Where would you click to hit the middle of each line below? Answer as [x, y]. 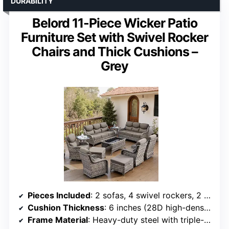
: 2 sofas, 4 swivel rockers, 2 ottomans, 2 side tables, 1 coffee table [147, 195]
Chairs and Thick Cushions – [114, 51]
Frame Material [58, 220]
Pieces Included [59, 195]
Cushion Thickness [66, 207]
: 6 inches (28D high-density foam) [154, 207]
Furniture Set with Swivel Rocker [114, 37]
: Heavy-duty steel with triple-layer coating [146, 220]
